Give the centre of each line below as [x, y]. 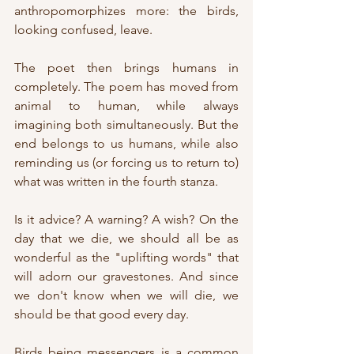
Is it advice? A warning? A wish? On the [126, 220]
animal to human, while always [126, 106]
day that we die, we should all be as [126, 239]
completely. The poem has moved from [126, 87]
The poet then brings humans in [126, 68]
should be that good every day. [103, 314]
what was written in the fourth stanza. [116, 182]
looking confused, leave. [83, 30]
